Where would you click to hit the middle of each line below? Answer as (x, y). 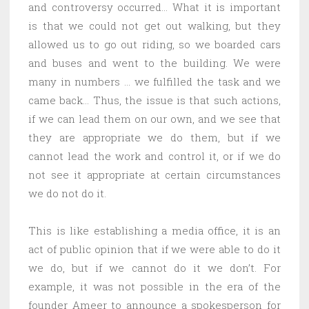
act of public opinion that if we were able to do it (154, 249)
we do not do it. (67, 193)
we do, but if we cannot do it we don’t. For (154, 267)
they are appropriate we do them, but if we (154, 137)
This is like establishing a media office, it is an (154, 230)
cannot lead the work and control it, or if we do (154, 156)
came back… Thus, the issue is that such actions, (154, 100)
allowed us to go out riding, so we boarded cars (154, 44)
